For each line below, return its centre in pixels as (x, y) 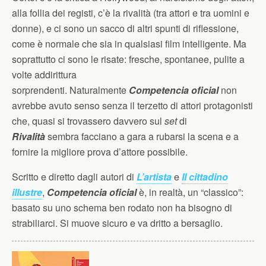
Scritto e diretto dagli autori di (74, 177)
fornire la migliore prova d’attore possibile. (100, 152)
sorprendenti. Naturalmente (70, 90)
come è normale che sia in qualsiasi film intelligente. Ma (129, 44)
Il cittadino (205, 177)
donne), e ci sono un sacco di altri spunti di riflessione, (125, 28)
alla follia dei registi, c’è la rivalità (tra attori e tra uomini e (131, 13)
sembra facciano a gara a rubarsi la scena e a (142, 136)
